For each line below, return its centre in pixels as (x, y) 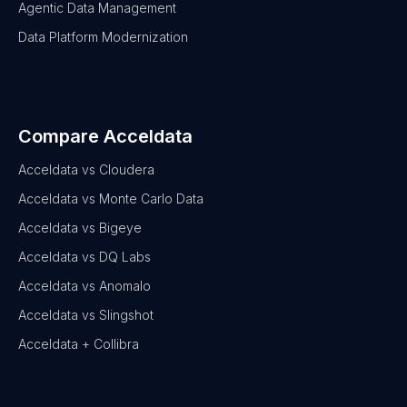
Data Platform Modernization (103, 37)
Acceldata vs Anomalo (84, 286)
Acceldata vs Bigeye (80, 228)
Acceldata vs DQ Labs (84, 257)
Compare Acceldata (105, 137)
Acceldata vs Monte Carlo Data (111, 199)
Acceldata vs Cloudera (86, 170)
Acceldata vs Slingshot (86, 315)
